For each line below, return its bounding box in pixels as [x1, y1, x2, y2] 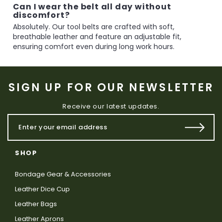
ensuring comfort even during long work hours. [12, 41, 174, 52]
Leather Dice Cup [15, 184, 70, 194]
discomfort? [12, 9, 70, 21]
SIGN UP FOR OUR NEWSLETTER [8, 79, 214, 95]
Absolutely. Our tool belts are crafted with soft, [12, 21, 174, 32]
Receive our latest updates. [62, 101, 160, 111]
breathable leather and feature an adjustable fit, [12, 31, 181, 42]
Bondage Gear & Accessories [15, 169, 111, 179]
